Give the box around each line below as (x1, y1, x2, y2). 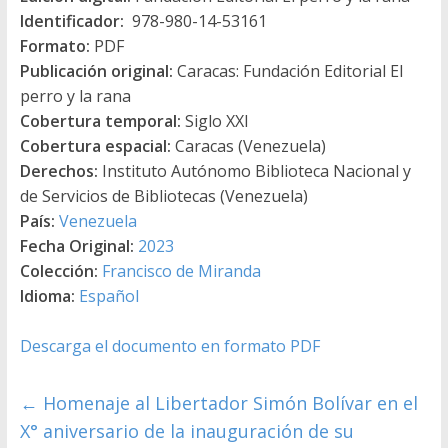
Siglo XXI (180, 109, 249, 132)
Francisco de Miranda (101, 259, 261, 282)
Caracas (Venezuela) (170, 134, 326, 157)
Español (78, 284, 139, 307)
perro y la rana (19, 84, 131, 107)
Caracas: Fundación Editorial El (172, 59, 403, 82)
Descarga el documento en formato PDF (19, 334, 320, 357)
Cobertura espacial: (19, 134, 171, 157)
